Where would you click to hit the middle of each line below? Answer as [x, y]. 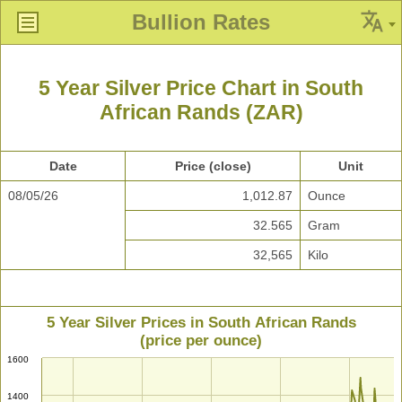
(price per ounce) [201, 341]
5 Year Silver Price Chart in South [201, 88]
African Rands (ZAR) [201, 113]
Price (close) [213, 166]
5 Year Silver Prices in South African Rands [201, 323]
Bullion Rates [201, 22]
